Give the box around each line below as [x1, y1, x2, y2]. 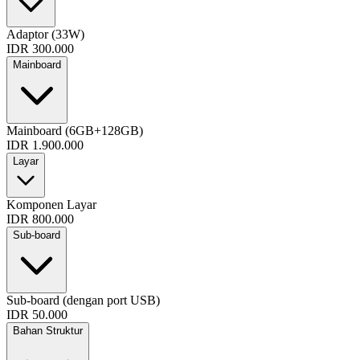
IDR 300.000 [6, 41, 74, 55]
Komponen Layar [6, 197, 96, 211]
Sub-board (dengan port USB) [6, 292, 160, 307]
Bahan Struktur [13, 324, 83, 337]
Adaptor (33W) [6, 27, 84, 41]
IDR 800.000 [6, 211, 74, 226]
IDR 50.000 [6, 307, 67, 321]
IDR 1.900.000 [6, 137, 84, 152]
